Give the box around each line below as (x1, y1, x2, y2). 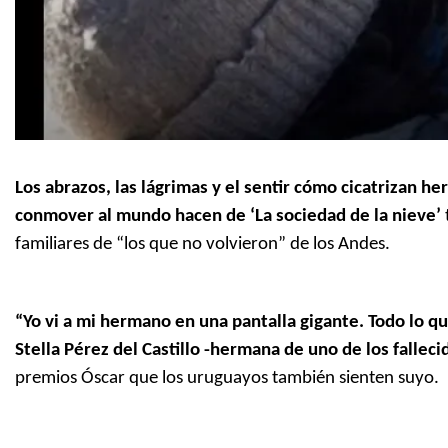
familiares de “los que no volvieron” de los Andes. (15, 235, 390, 255)
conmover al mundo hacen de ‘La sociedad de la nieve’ (15, 207, 441, 227)
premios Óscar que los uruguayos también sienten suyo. (15, 369, 439, 389)
